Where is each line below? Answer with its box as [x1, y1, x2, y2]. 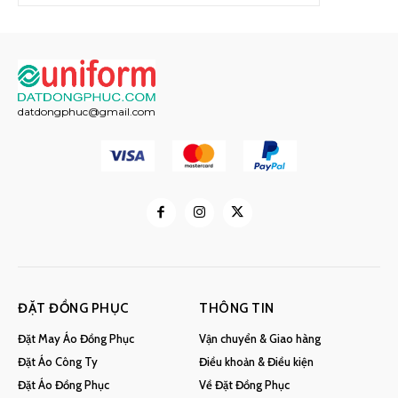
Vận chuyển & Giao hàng [199, 331, 321, 346]
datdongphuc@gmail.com [18, 104, 155, 118]
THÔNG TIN [199, 300, 275, 317]
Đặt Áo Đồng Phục [18, 378, 109, 393]
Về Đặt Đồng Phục [199, 378, 290, 393]
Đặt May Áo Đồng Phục [18, 331, 134, 346]
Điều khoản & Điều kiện [199, 354, 314, 370]
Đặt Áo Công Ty [18, 354, 98, 370]
